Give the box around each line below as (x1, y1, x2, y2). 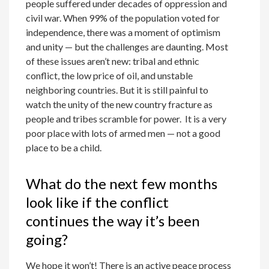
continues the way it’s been (26, 212, 201, 230)
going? (26, 231, 68, 249)
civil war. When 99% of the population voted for (26, 12, 220, 24)
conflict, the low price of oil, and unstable (26, 70, 193, 82)
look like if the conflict (26, 193, 169, 211)
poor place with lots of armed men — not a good (26, 127, 221, 139)
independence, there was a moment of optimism (26, 26, 221, 38)
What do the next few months (26, 175, 218, 193)
